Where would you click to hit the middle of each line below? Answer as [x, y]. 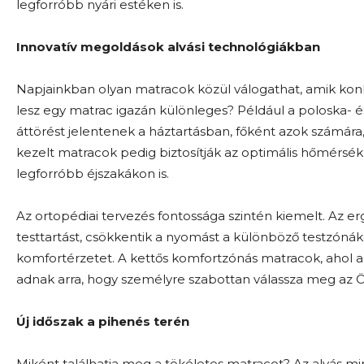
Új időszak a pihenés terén [103, 322]
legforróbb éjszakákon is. [93, 174]
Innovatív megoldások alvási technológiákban [168, 47]
